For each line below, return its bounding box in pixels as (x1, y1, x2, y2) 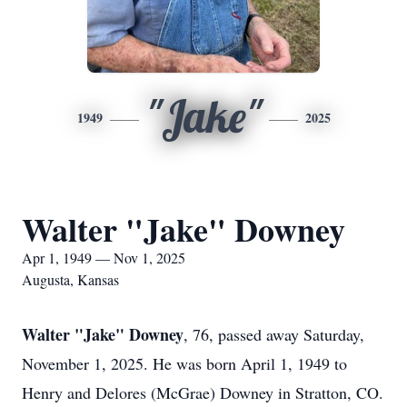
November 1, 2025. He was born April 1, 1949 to (22, 352, 347, 374)
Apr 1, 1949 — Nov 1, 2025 (22, 248, 185, 267)
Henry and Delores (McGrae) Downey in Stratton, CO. (22, 382, 383, 403)
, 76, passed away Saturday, (184, 323, 364, 345)
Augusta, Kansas (22, 270, 119, 289)
